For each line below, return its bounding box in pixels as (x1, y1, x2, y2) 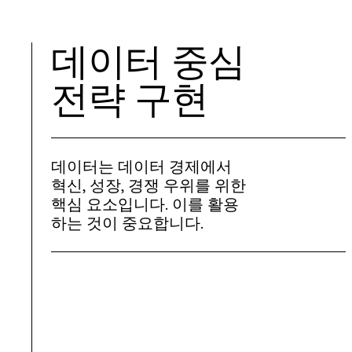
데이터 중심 (51, 39, 245, 82)
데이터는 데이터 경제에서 (51, 156, 232, 175)
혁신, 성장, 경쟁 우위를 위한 (51, 175, 246, 194)
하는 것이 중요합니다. (51, 213, 203, 232)
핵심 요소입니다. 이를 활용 (51, 194, 239, 213)
